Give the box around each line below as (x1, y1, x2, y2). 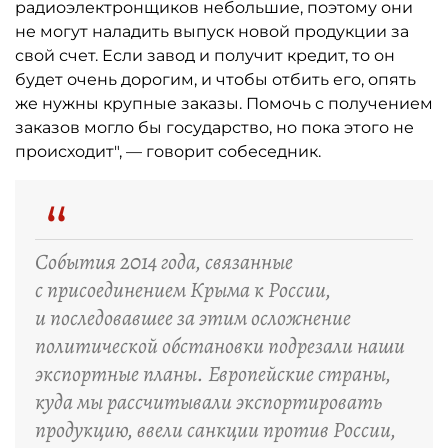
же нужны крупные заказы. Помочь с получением (15, 94, 433, 113)
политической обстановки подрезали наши (35, 331, 405, 361)
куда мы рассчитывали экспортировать (35, 387, 382, 417)
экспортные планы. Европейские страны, (35, 359, 391, 389)
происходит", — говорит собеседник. (15, 142, 321, 161)
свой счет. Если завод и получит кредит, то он (15, 46, 395, 65)
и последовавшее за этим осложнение (35, 303, 351, 333)
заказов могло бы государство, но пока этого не (15, 118, 414, 137)
